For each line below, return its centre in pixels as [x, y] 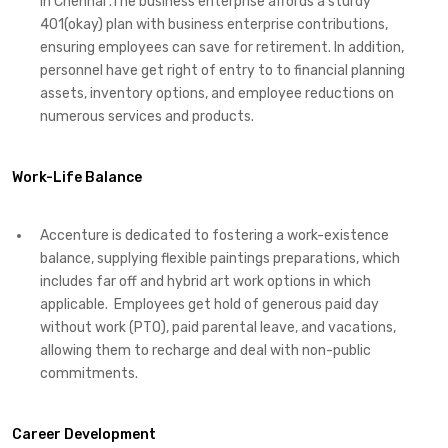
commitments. [89, 373]
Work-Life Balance [77, 178]
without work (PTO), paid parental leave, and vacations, [218, 327]
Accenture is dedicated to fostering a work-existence [214, 235]
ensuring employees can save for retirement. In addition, [222, 48]
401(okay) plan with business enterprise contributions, [214, 25]
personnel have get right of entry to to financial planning [222, 71]
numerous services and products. [147, 117]
